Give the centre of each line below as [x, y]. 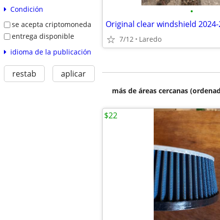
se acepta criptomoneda [51, 25]
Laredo [150, 39]
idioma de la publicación [51, 52]
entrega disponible [43, 36]
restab [24, 73]
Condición [27, 9]
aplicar [74, 73]
